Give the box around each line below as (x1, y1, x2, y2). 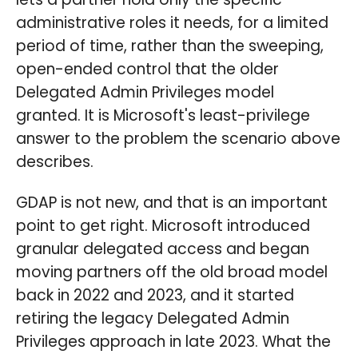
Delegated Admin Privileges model (16, 81, 274, 103)
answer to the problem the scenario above (16, 127, 340, 149)
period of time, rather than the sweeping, (16, 34, 324, 57)
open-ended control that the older (16, 58, 279, 80)
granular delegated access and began (16, 238, 309, 261)
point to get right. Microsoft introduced (16, 215, 310, 237)
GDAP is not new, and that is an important (16, 192, 328, 214)
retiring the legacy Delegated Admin (16, 308, 289, 330)
